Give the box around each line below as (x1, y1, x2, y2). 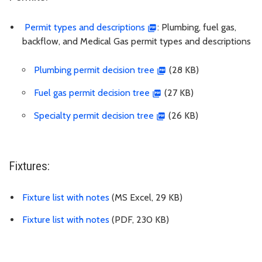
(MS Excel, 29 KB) (109, 191, 182, 203)
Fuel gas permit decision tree (34, 87, 150, 98)
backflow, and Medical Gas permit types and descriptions (22, 36, 251, 47)
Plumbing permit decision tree (34, 64, 154, 76)
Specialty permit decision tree (34, 109, 154, 121)
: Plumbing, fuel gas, (157, 22, 236, 33)
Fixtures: (9, 158, 50, 173)
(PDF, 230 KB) (109, 214, 169, 226)
